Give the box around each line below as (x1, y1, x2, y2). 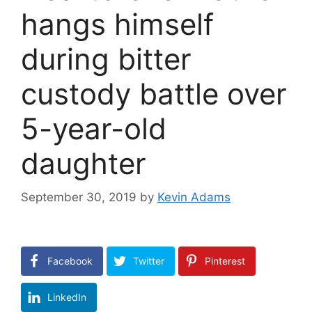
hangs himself (21, 6, 214, 42)
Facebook (47, 255, 93, 267)
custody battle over (21, 75, 287, 111)
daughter (21, 145, 146, 181)
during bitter (21, 40, 192, 77)
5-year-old (21, 110, 166, 146)
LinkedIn (47, 291, 86, 304)
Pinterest (205, 255, 245, 267)
